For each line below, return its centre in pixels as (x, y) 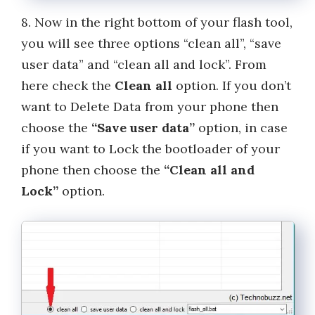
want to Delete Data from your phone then (150, 107)
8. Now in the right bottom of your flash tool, (157, 22)
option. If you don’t (232, 86)
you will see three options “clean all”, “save (151, 44)
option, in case (241, 128)
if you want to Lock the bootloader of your (150, 149)
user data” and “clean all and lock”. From (144, 65)
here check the (66, 86)
